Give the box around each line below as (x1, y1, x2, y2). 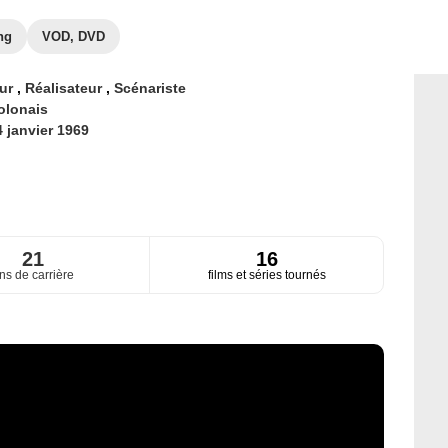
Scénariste (113, 80, 186, 96)
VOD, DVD (42, 29, 105, 44)
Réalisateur (24, 80, 106, 96)
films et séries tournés (207, 268, 326, 283)
